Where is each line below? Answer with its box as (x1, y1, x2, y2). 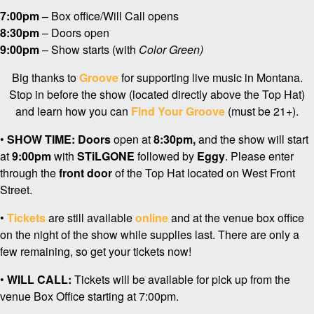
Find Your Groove (131, 103, 225, 120)
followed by (135, 148, 197, 165)
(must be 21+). (225, 103, 299, 120)
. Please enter (225, 148, 294, 165)
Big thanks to (11, 69, 79, 86)
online (135, 210, 168, 226)
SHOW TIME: (7, 131, 78, 148)
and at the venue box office (168, 210, 304, 226)
